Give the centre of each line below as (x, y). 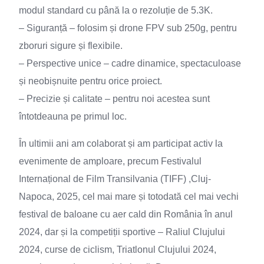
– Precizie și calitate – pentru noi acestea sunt (114, 99)
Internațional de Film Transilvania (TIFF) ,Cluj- (115, 179)
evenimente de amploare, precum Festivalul (110, 161)
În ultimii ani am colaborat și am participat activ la (121, 143)
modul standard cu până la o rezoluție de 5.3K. (116, 10)
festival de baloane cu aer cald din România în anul (126, 214)
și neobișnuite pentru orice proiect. (90, 81)
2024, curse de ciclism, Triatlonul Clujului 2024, (118, 250)
